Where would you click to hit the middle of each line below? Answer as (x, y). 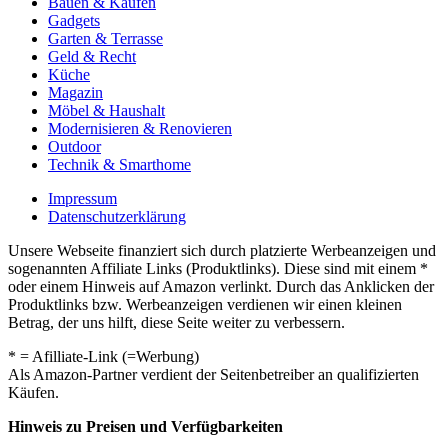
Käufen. (33, 392)
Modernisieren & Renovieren (140, 128)
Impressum (82, 198)
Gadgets (74, 20)
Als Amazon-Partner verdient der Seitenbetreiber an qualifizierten (213, 374)
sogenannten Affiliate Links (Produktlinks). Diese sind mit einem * (218, 268)
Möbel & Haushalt (106, 110)
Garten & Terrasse (105, 38)
